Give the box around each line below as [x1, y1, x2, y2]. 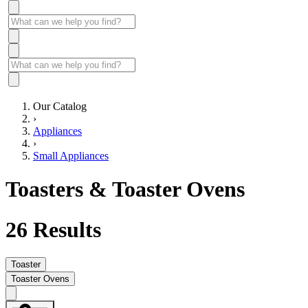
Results [27, 217, 101, 242]
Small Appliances [33, 150, 109, 162]
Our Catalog [33, 100, 87, 112]
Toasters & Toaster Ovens [5, 177, 245, 202]
